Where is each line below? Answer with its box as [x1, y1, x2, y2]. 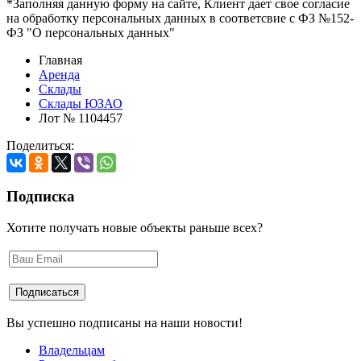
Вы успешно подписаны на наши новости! [6, 315, 243, 330]
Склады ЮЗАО [39, 97, 122, 111]
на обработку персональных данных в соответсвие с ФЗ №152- [6, 11, 354, 26]
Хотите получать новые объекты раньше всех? [6, 220, 263, 234]
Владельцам [39, 342, 105, 357]
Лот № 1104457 [39, 111, 122, 126]
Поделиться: [6, 139, 74, 153]
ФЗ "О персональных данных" [6, 26, 175, 40]
